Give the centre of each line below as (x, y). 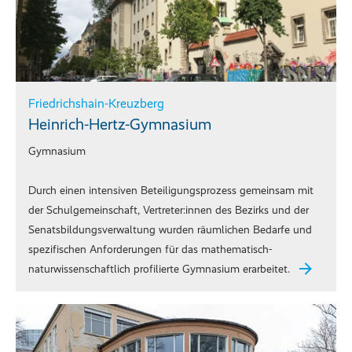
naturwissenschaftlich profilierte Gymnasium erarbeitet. (159, 269)
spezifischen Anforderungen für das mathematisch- (150, 250)
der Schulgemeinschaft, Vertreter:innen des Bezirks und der (169, 211)
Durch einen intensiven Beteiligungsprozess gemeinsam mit (171, 191)
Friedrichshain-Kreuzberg (96, 104)
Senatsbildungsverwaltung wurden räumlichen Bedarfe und (170, 230)
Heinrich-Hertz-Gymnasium (120, 125)
